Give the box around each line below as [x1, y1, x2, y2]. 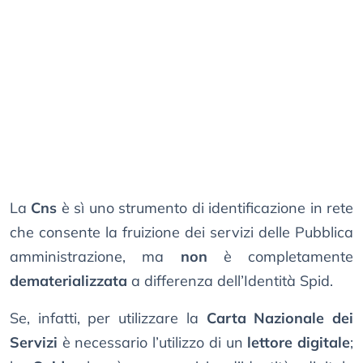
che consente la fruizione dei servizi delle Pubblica [10, 223, 353, 242]
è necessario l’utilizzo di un [58, 333, 248, 352]
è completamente [207, 247, 353, 267]
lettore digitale [247, 333, 351, 352]
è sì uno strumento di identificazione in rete [57, 199, 354, 218]
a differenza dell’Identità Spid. [127, 271, 333, 291]
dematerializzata [10, 271, 127, 291]
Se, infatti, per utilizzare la [10, 309, 207, 328]
